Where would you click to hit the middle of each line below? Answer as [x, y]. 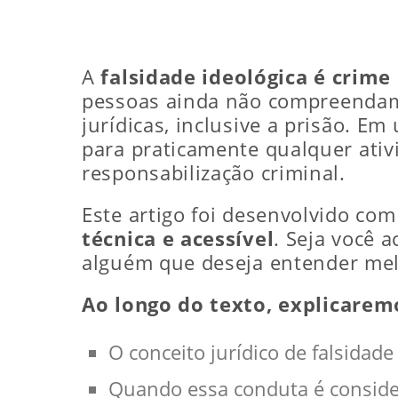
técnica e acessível [178, 238]
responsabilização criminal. [214, 172]
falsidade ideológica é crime [246, 76]
